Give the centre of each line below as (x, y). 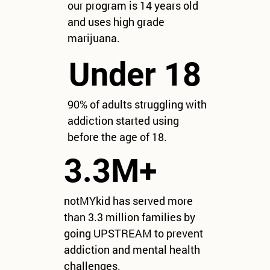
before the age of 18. (117, 137)
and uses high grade (116, 22)
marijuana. (93, 38)
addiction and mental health (132, 250)
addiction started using (123, 120)
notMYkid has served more (128, 201)
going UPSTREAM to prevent (133, 234)
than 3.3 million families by (129, 217)
